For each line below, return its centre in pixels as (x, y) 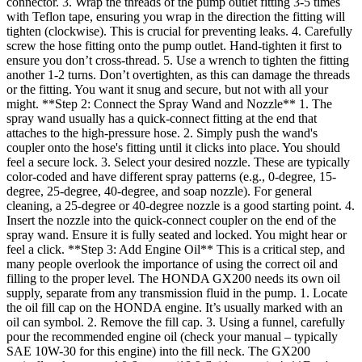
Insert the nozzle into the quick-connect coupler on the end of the (171, 220)
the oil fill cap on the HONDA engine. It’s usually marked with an (175, 307)
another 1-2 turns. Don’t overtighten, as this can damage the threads (178, 75)
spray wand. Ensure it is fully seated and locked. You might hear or (177, 235)
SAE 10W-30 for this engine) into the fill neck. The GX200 (158, 351)
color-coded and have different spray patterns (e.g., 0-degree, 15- (171, 177)
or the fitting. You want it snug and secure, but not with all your (167, 89)
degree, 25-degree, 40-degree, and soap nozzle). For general (159, 191)
